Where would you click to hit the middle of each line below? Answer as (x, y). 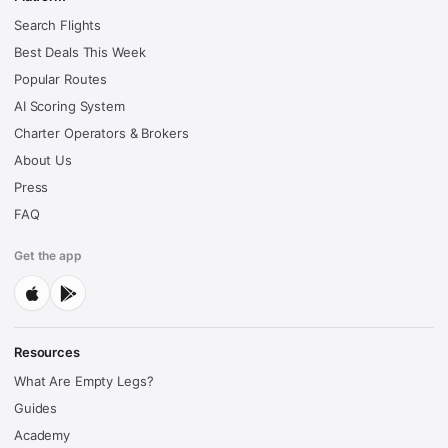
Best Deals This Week (80, 52)
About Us (43, 160)
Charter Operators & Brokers (101, 133)
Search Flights (58, 25)
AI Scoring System (69, 106)
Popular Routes (61, 79)
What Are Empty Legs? (84, 381)
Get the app (48, 256)
